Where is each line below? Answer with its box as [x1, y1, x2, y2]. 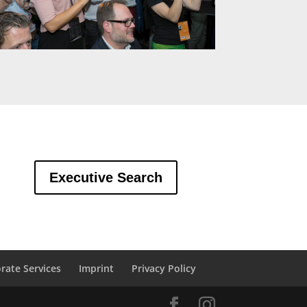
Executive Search [49, 170, 162, 186]
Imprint [79, 261, 114, 275]
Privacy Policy [132, 261, 197, 275]
